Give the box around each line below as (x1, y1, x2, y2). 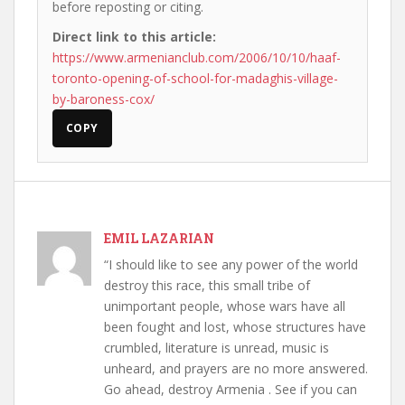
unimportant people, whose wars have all (104, 297, 345, 315)
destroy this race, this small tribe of (104, 277, 310, 294)
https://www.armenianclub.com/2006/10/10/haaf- (52, 49, 341, 66)
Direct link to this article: (52, 28, 216, 45)
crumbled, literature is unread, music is (104, 339, 329, 356)
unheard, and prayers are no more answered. (104, 360, 368, 377)
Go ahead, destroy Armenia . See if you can (104, 381, 357, 398)
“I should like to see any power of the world (104, 256, 358, 273)
